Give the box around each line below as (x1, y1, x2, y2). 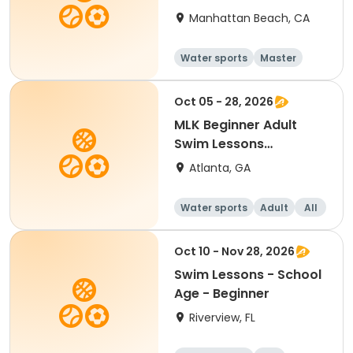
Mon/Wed (174, 154, 237, 172)
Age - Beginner (174, 284, 269, 303)
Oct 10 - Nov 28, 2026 (174, 243, 295, 259)
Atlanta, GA (189, 160, 251, 176)
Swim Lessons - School (174, 266, 321, 284)
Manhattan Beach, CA (189, 10, 310, 26)
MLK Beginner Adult (174, 116, 297, 134)
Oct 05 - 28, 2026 (174, 94, 273, 110)
